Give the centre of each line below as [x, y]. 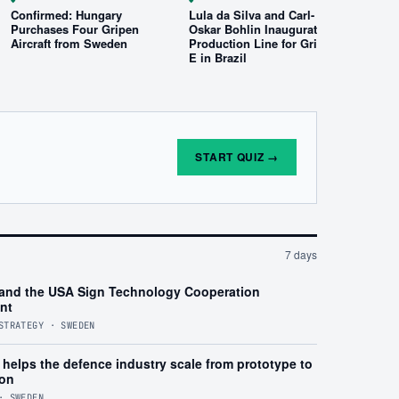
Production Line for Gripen [263, 43]
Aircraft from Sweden [69, 43]
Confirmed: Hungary [66, 14]
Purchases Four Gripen [75, 28]
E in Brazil [218, 57]
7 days [301, 255]
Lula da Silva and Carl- [252, 14]
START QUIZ [230, 157]
